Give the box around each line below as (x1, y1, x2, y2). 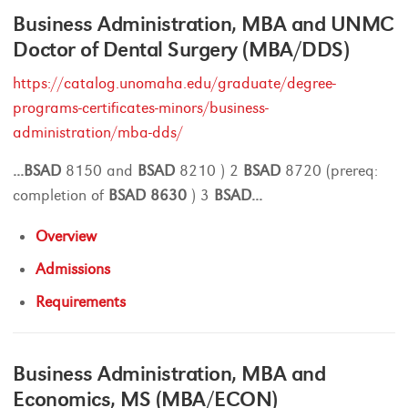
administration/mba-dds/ (13, 123, 184, 142)
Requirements (36, 292, 127, 311)
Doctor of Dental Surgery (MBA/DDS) (13, 36, 350, 62)
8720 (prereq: (280, 161, 379, 180)
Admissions (36, 260, 111, 279)
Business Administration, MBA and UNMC (13, 11, 394, 36)
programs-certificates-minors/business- (13, 98, 270, 117)
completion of (13, 186, 109, 205)
